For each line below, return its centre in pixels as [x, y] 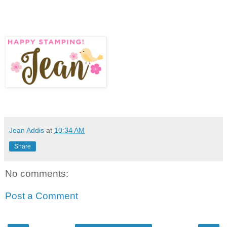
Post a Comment [42, 196]
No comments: [37, 174]
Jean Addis [27, 130]
